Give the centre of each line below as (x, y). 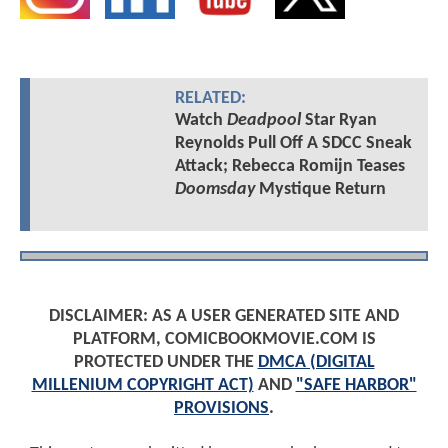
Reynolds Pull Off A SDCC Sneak (293, 144)
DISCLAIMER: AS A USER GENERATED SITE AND (224, 317)
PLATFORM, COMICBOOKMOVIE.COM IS (224, 340)
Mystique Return (320, 190)
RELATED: (210, 99)
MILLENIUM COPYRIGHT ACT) (142, 386)
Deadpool (263, 121)
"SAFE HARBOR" (356, 386)
